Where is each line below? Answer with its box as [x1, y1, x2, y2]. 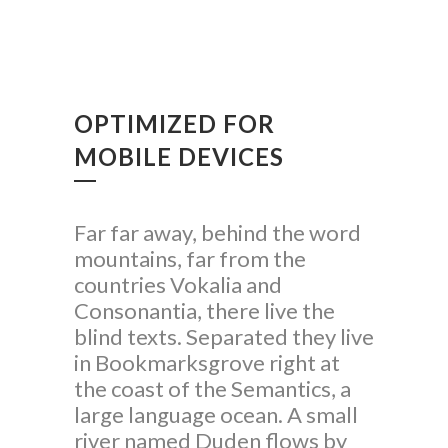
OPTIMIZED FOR [74, 109, 275, 139]
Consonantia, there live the [74, 297, 335, 325]
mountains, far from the [74, 245, 306, 273]
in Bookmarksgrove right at [74, 349, 340, 377]
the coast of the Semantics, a [74, 375, 351, 403]
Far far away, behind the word [74, 219, 361, 247]
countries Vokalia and [74, 271, 282, 299]
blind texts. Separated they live [74, 323, 374, 351]
